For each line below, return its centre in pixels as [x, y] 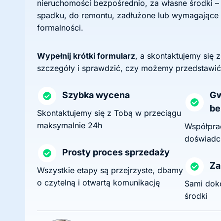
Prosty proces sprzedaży [116, 152]
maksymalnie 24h [70, 125]
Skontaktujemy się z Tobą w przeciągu [109, 113]
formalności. [60, 28]
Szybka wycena [96, 95]
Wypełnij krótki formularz [86, 56]
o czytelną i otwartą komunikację [98, 183]
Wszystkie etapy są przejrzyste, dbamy [110, 170]
